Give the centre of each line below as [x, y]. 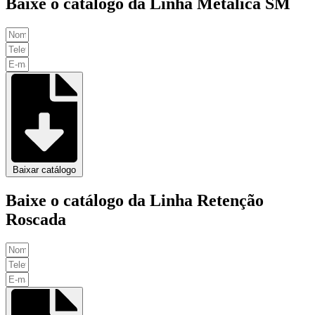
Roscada [36, 219]
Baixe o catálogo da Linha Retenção [135, 200]
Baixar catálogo [44, 169]
